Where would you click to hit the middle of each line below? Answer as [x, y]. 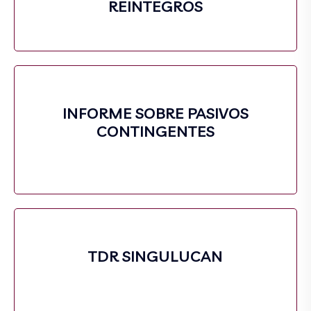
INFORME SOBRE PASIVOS [155, 113]
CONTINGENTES [155, 131]
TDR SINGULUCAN [155, 256]
